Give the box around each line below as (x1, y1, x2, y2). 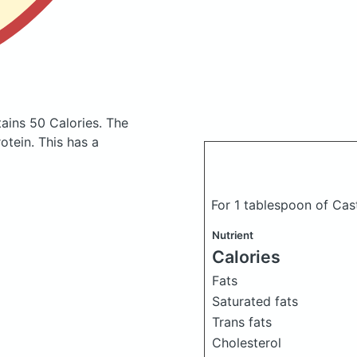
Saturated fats (212, 293, 298, 309)
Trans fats (212, 314, 272, 330)
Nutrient (212, 229, 253, 241)
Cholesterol (212, 335, 281, 351)
